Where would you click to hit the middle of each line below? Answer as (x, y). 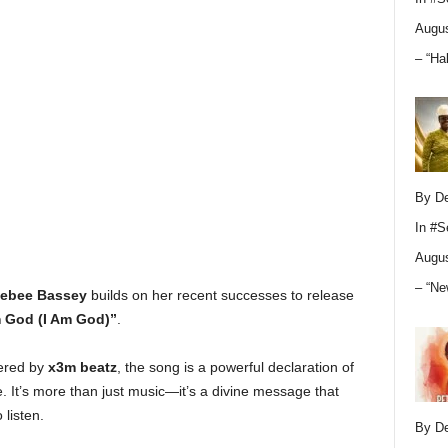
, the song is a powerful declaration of (235, 367)
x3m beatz (82, 367)
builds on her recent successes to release (220, 295)
